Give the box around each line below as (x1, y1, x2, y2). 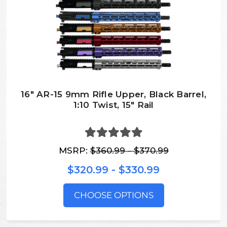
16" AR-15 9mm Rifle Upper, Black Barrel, (21, 89, 206, 99)
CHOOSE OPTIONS (73, 190, 154, 201)
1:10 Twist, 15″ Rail (73, 99, 154, 110)
